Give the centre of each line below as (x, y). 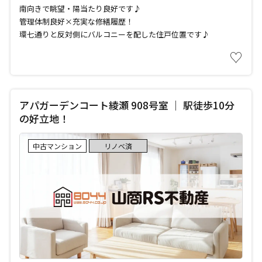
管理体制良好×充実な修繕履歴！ (76, 21)
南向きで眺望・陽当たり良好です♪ (80, 8)
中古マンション (57, 146)
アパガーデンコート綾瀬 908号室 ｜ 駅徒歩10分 (127, 105)
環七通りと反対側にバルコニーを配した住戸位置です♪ (114, 34)
